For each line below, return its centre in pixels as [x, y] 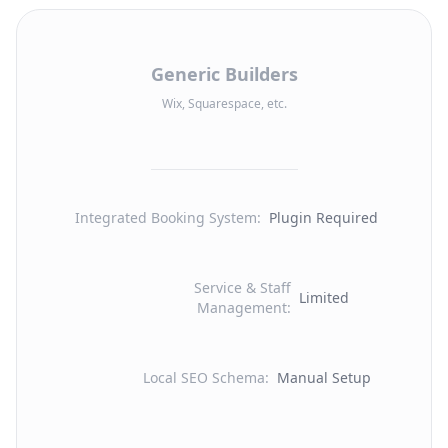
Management [241, 307]
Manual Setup [323, 377]
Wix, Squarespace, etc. [224, 103]
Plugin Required [323, 217]
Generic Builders [224, 73]
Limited [323, 297]
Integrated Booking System [166, 217]
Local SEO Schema [203, 377]
